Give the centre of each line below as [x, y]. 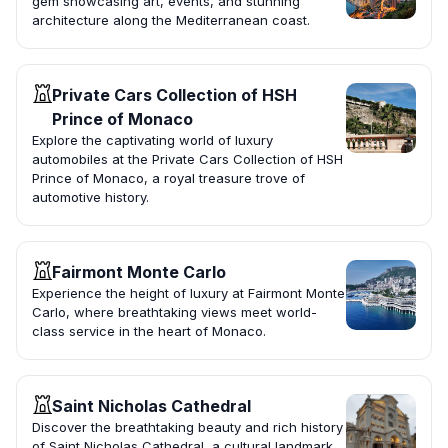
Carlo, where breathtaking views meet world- [174, 312]
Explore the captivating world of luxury [152, 140]
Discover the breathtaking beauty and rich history [187, 427]
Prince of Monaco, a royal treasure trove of [168, 178]
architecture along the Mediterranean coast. [171, 20]
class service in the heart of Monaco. [149, 331]
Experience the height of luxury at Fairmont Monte [188, 293]
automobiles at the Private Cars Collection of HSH [187, 159]
